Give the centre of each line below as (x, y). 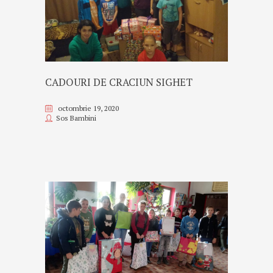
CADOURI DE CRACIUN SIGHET (119, 82)
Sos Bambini (76, 118)
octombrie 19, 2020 (88, 108)
